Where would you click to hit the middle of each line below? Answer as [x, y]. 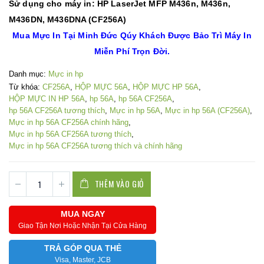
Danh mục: [29, 74]
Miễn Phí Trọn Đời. [132, 51]
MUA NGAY [82, 214]
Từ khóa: [26, 87]
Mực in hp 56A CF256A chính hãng [69, 123]
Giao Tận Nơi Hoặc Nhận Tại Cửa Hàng [82, 225]
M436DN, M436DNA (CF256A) [68, 19]
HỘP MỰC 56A [101, 87]
